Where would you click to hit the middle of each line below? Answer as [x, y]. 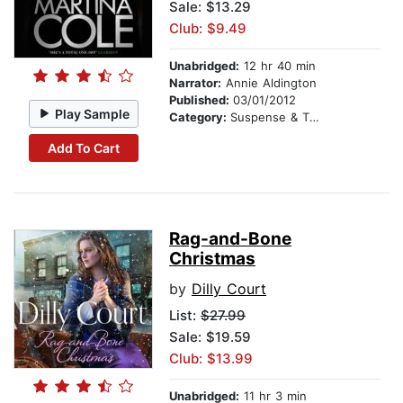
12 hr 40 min [278, 66]
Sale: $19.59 [210, 337]
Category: [200, 117]
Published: [201, 100]
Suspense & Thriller [270, 117]
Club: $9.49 [208, 29]
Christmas [212, 259]
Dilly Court [229, 289]
